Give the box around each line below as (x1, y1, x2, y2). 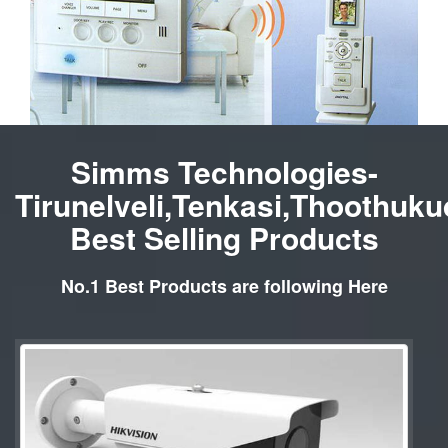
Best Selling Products (69, 216, 379, 260)
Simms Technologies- (70, 150, 378, 194)
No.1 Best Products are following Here (60, 273, 388, 300)
